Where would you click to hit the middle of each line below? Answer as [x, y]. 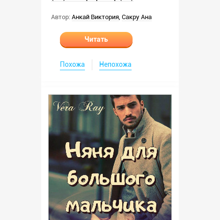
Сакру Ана [137, 17]
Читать [96, 39]
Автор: [61, 17]
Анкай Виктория [95, 17]
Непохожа [115, 64]
